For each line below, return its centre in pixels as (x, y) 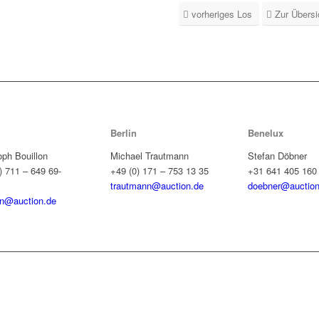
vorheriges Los (222, 14)
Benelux (265, 133)
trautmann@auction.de (157, 186)
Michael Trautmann (149, 156)
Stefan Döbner (277, 156)
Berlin (123, 133)
